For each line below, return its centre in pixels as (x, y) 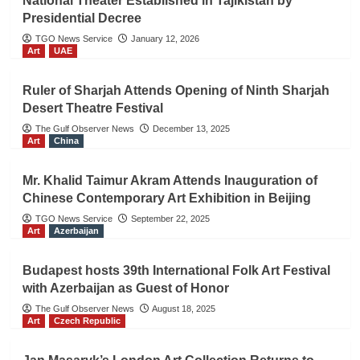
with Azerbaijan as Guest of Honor (125, 288)
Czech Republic (87, 321)
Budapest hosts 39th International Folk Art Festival (176, 270)
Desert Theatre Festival (92, 108)
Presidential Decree (82, 18)
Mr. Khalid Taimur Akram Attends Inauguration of (170, 180)
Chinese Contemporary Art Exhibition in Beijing (166, 198)
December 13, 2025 (191, 129)
